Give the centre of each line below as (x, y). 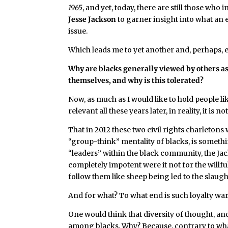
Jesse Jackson (92, 19)
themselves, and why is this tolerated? (136, 80)
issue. (78, 31)
